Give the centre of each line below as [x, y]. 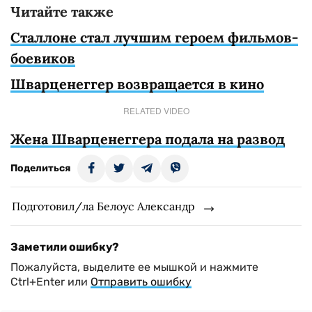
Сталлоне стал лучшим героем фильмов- [154, 37]
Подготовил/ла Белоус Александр [103, 206]
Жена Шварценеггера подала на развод [148, 139]
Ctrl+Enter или [50, 282]
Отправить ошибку [141, 282]
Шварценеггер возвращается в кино [137, 84]
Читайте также [62, 11]
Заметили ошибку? [65, 247]
